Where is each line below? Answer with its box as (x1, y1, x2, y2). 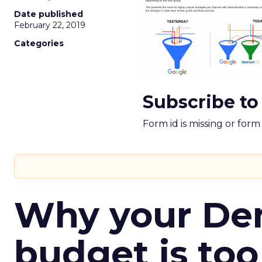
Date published (14, 9, 83, 19)
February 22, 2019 (14, 20, 85, 30)
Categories (14, 38, 64, 49)
